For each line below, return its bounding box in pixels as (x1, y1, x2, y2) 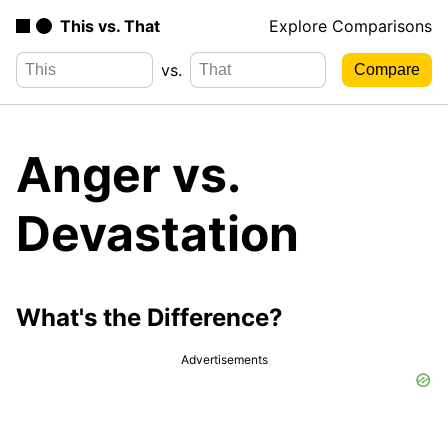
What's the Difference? (16, 302, 283, 332)
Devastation (16, 203, 299, 263)
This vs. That (60, 16, 160, 36)
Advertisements (180, 351, 268, 367)
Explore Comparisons (269, 16, 432, 36)
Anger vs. (16, 144, 239, 204)
